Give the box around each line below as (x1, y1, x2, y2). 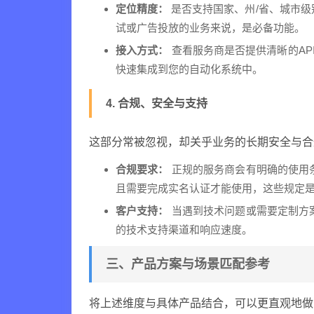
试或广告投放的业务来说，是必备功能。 (116, 22, 305, 34)
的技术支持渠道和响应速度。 (116, 224, 252, 235)
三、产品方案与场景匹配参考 (106, 257, 270, 271)
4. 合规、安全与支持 (106, 97, 207, 109)
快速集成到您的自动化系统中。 (116, 63, 263, 75)
